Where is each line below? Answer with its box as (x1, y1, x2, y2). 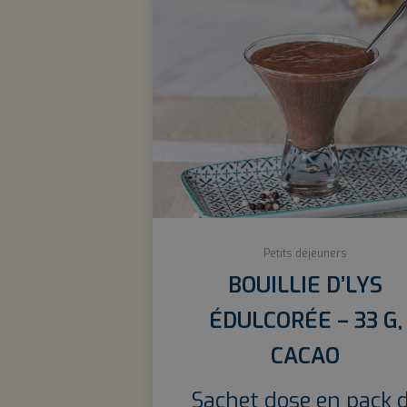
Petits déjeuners (263, 246, 347, 261)
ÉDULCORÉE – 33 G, (208, 306, 402, 335)
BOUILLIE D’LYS (228, 271, 382, 300)
